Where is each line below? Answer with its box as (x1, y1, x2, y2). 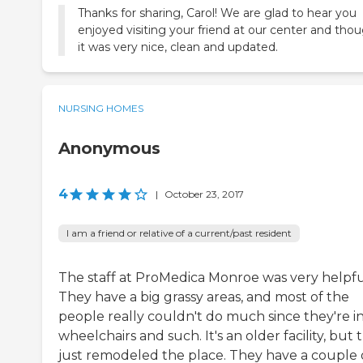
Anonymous (58, 138, 160, 158)
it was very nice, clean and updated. (78, 39, 278, 54)
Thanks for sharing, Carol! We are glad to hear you (78, 5, 357, 20)
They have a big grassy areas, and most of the (58, 288, 349, 305)
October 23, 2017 (164, 187, 244, 200)
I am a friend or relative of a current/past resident (66, 226, 292, 239)
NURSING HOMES (58, 101, 143, 114)
